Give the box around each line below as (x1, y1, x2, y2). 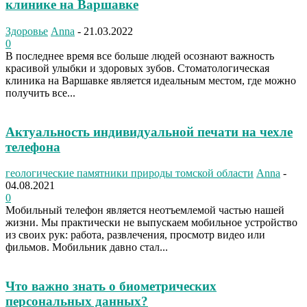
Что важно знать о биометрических (5, 279, 217, 293)
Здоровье (5, 25, 48, 37)
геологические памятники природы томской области (5, 167, 254, 180)
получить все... (5, 86, 75, 99)
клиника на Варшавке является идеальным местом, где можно (5, 74, 296, 86)
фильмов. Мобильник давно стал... (5, 241, 168, 254)
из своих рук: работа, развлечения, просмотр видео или (5, 229, 265, 241)
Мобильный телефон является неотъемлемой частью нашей (5, 204, 284, 217)
